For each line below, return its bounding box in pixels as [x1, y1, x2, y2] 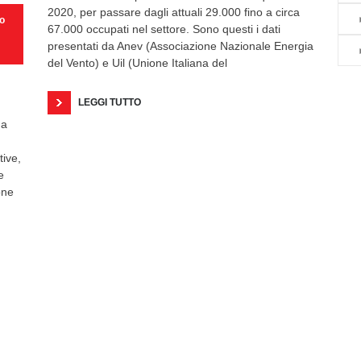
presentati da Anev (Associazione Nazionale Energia [48, 39, 313, 53]
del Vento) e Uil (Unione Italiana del [48, 56, 227, 70]
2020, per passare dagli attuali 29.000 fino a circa [48, 6, 300, 19]
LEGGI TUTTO [78, 97, 141, 109]
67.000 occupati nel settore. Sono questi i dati [48, 23, 280, 36]
